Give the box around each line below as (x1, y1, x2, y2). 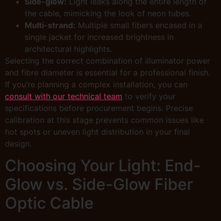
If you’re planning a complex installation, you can (5, 79, 187, 89)
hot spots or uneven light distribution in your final (5, 126, 190, 137)
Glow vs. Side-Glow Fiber (5, 175, 193, 194)
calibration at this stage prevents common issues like (5, 114, 204, 125)
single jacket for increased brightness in (25, 32, 174, 42)
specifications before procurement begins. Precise (5, 103, 193, 113)
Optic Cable (5, 193, 94, 213)
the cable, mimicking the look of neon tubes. (25, 8, 191, 18)
